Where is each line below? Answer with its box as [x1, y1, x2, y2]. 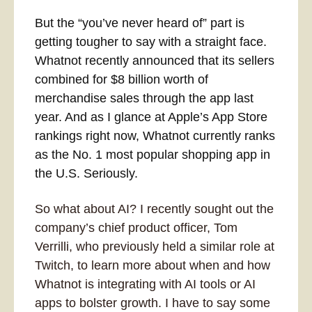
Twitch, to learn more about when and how [35, 258, 270, 273]
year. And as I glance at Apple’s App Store [35, 110, 267, 125]
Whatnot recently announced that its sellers [35, 54, 274, 68]
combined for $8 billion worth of [35, 72, 208, 87]
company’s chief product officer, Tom [35, 221, 237, 235]
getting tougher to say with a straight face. [35, 35, 267, 49]
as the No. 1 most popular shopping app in [35, 148, 270, 162]
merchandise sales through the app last [35, 91, 253, 106]
